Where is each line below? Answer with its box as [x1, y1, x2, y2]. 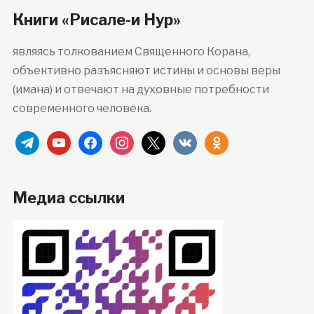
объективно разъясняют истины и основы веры [12, 63, 280, 77]
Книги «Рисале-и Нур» [12, 10, 181, 29]
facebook [77, 132, 130, 146]
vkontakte [172, 132, 230, 146]
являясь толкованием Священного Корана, [12, 44, 250, 58]
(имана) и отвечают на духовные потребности [12, 82, 269, 96]
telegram [14, 132, 64, 146]
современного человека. [12, 101, 151, 115]
